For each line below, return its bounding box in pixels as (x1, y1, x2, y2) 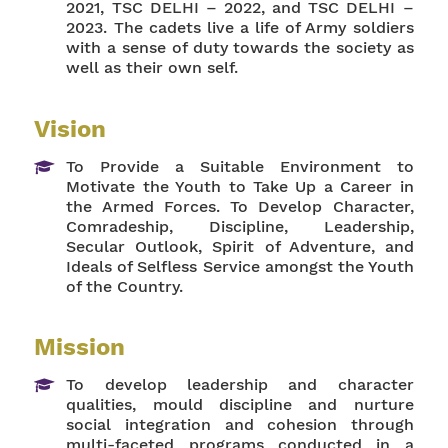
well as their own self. (66, 58, 239, 77)
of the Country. (66, 276, 184, 296)
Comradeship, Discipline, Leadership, (66, 216, 414, 236)
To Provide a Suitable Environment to (66, 156, 414, 176)
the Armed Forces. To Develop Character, (66, 196, 414, 216)
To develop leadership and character (66, 375, 414, 394)
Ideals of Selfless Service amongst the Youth (66, 256, 414, 276)
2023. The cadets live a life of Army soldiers (66, 18, 414, 37)
